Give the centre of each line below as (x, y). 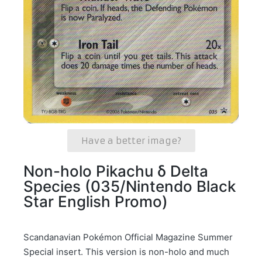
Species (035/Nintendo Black (130, 187)
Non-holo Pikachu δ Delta (116, 171)
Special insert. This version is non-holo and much (126, 252)
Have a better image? (131, 141)
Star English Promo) (96, 202)
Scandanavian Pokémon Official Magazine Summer (128, 237)
